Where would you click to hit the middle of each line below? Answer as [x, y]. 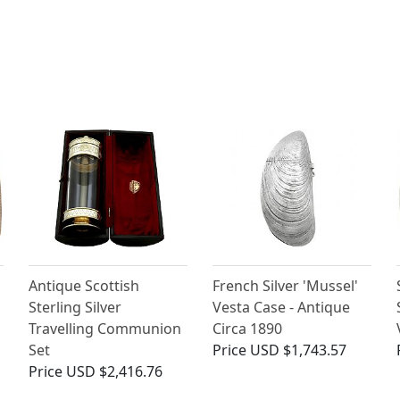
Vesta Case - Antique [281, 308]
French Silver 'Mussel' [285, 286]
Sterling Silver [75, 308]
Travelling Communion [105, 329]
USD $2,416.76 [115, 372]
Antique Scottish [84, 286]
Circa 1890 [247, 329]
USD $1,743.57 [298, 350]
